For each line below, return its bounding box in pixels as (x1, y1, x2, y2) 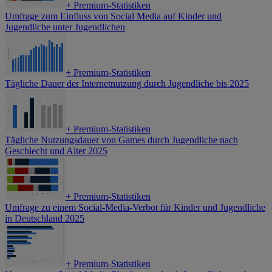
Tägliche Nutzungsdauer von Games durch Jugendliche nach (5, 135, 238, 146)
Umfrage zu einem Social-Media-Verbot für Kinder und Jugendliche (5, 202, 265, 213)
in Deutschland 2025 (5, 213, 84, 224)
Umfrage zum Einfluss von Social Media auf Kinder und (5, 11, 222, 22)
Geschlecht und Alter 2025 (5, 146, 107, 157)
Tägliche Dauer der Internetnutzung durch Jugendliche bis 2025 (5, 78, 249, 89)
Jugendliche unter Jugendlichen (5, 22, 125, 33)
